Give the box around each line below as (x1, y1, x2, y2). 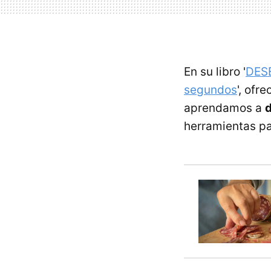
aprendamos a (184, 100, 265, 115)
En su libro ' (184, 64, 246, 79)
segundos (184, 82, 237, 97)
